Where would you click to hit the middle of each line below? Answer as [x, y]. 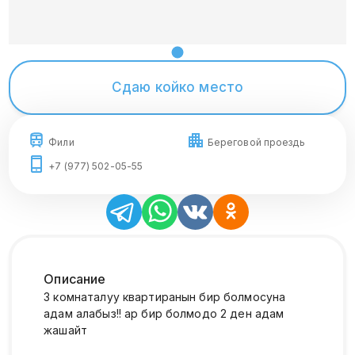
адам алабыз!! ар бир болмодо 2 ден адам [164, 313]
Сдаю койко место [177, 87]
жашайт [65, 330]
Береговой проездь [256, 142]
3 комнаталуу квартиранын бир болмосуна [165, 296]
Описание [75, 279]
